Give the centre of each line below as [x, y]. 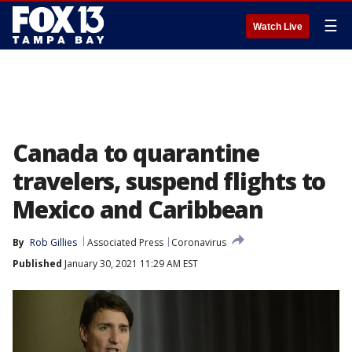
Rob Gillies [53, 242]
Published [37, 264]
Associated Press [125, 242]
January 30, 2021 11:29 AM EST [130, 264]
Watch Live [278, 27]
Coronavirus [199, 242]
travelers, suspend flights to [169, 181]
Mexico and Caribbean [138, 209]
